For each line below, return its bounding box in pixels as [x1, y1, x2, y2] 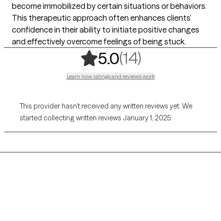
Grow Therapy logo [11, 204, 79, 214]
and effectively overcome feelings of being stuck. [12, 37, 186, 47]
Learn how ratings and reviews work [66, 73, 155, 80]
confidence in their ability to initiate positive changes [12, 25, 199, 35]
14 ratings [146, 48, 210, 68]
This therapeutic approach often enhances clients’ [12, 13, 191, 23]
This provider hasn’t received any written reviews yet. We [20, 102, 192, 111]
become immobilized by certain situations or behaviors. [12, 1, 207, 11]
